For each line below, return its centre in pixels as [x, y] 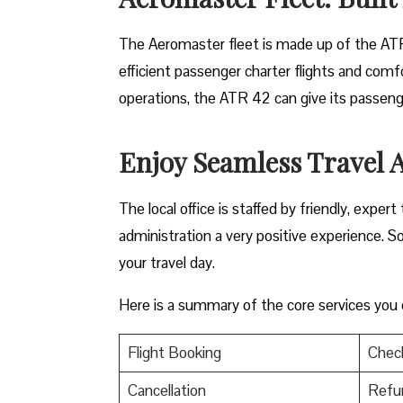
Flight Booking [174, 352]
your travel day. [167, 262]
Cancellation [166, 390]
